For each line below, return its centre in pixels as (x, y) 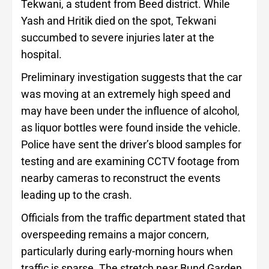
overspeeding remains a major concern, (115, 235)
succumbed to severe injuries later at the (118, 38)
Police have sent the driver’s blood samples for (131, 145)
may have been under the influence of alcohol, (130, 111)
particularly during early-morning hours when (127, 252)
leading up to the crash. (77, 195)
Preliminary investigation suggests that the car (131, 77)
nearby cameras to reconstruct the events (121, 178)
